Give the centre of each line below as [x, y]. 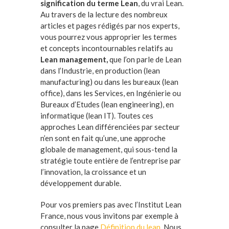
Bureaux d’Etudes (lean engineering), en [107, 105]
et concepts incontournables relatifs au [107, 48]
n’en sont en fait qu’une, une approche [103, 138]
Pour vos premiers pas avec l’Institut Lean [111, 205]
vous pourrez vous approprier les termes [109, 37]
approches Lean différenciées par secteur [110, 127]
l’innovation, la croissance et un [93, 172]
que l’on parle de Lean [145, 60]
